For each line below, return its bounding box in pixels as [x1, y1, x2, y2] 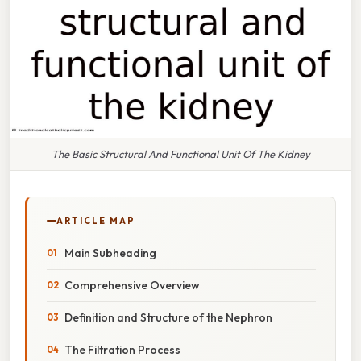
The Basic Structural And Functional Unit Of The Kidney [51, 147, 310, 160]
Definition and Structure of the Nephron [64, 309, 272, 325]
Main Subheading [64, 245, 156, 260]
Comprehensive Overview [64, 277, 200, 293]
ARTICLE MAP [56, 214, 135, 226]
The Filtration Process [64, 342, 180, 357]
